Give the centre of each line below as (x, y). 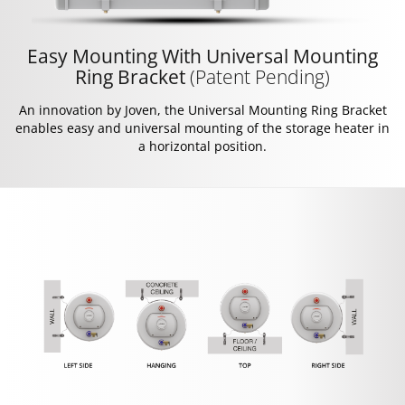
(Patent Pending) (260, 76)
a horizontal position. (202, 146)
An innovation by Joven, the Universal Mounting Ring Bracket (202, 109)
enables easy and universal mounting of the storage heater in (202, 127)
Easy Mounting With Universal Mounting (202, 56)
